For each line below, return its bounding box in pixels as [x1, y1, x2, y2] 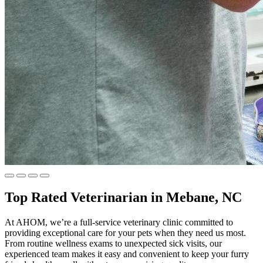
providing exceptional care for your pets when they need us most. [5, 227, 246, 238]
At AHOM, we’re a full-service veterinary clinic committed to [5, 217, 233, 227]
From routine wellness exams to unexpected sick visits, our [5, 238, 222, 248]
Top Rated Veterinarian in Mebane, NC [5, 189, 242, 205]
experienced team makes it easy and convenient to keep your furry [5, 248, 249, 259]
